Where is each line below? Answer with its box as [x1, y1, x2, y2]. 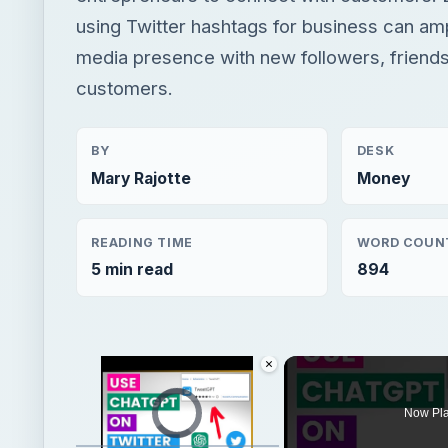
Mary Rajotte [91, 168, 192, 188]
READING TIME [91, 234, 193, 250]
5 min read [91, 260, 174, 280]
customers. [76, 77, 173, 100]
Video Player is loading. [158, 393, 268, 405]
